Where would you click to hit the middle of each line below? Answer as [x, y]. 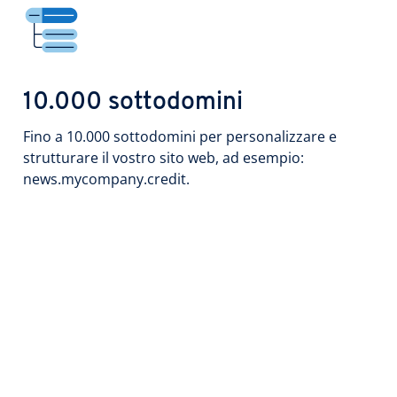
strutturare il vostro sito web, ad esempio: [163, 158]
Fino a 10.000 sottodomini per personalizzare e [180, 136]
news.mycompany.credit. [106, 179]
